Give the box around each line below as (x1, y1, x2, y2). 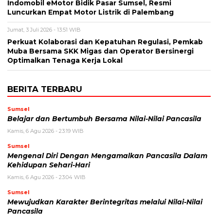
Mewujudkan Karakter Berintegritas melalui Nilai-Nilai (7, 198, 202, 206)
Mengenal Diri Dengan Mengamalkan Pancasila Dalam (7, 152, 207, 160)
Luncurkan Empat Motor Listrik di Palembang (7, 8, 174, 17)
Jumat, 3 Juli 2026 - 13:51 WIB (7, 26, 81, 34)
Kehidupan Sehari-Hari (7, 161, 92, 169)
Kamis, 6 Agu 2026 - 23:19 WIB (7, 127, 84, 135)
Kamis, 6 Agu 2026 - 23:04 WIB (7, 174, 86, 181)
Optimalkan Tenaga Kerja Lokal (7, 56, 123, 65)
